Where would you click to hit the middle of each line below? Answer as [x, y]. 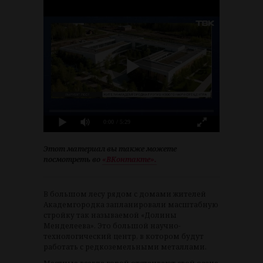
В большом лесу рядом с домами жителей [125, 194]
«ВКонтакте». [129, 160]
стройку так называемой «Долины [110, 215]
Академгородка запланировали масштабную [131, 205]
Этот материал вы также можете [110, 149]
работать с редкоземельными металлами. [125, 247]
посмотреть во [73, 160]
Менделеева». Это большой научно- [112, 226]
